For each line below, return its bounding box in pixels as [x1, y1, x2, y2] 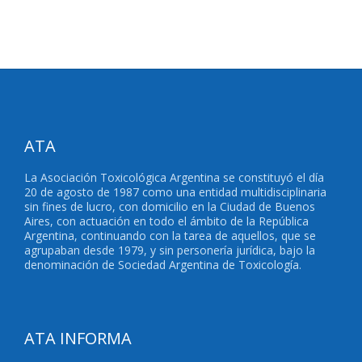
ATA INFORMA [24, 326, 132, 349]
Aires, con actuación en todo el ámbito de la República [24, 213, 309, 229]
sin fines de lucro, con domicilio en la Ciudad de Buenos [24, 199, 315, 214]
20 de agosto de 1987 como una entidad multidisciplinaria [24, 184, 326, 200]
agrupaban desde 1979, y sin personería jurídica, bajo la [24, 242, 315, 258]
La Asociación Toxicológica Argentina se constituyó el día [24, 170, 324, 185]
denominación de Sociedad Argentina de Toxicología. [24, 257, 301, 272]
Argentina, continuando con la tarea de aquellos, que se [24, 228, 316, 243]
